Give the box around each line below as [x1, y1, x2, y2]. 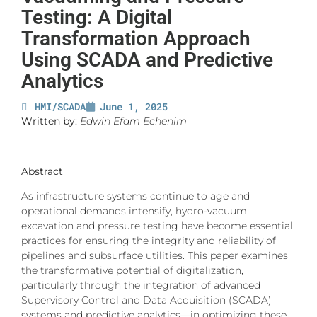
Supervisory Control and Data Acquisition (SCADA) [21, 294, 272, 307]
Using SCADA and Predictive [21, 48, 273, 71]
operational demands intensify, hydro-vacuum [21, 204, 247, 218]
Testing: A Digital [21, 6, 172, 29]
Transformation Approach [21, 27, 250, 50]
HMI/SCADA [35, 100, 86, 113]
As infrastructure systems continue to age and [21, 190, 250, 203]
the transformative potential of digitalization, [21, 264, 243, 277]
